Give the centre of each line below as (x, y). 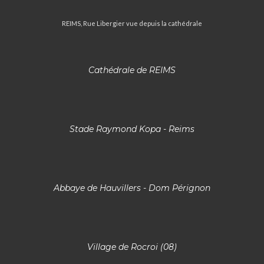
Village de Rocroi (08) (132, 247)
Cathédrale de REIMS (132, 70)
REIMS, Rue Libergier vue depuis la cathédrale (132, 24)
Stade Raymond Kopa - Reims (132, 129)
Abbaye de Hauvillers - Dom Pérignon (132, 188)
